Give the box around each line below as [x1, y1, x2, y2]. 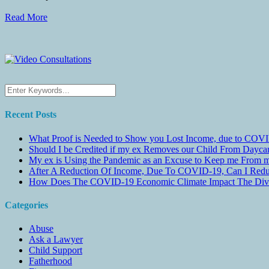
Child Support [29, 245, 82, 256]
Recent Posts [5, 109, 56, 120]
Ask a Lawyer [29, 234, 83, 245]
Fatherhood [29, 256, 72, 267]
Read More [5, 12, 47, 23]
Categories [5, 199, 48, 210]
